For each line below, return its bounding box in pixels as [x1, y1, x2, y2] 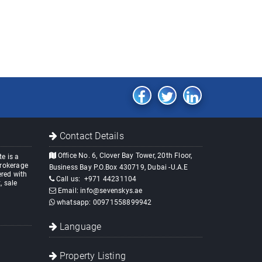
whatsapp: [54, 198, 93, 207]
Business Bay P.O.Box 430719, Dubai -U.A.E [49, 163, 188, 172]
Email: [56, 187, 81, 195]
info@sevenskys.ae [80, 187, 143, 195]
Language [57, 221, 102, 233]
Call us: [54, 175, 84, 184]
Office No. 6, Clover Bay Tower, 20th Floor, [56, 151, 192, 160]
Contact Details [57, 130, 124, 142]
